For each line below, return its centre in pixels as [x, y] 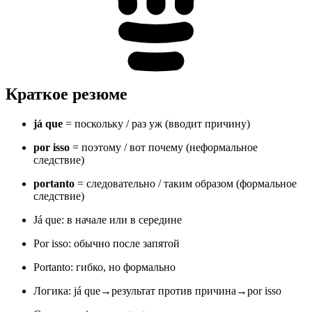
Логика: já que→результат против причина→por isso [157, 290]
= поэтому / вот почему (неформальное [164, 147]
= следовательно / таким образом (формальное [186, 183]
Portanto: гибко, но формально [104, 267]
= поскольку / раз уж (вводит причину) [156, 123]
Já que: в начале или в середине [108, 219]
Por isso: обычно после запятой [107, 243]
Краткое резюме [67, 94]
